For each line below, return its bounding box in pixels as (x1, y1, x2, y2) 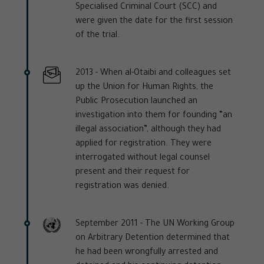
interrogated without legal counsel (75, 154, 210, 164)
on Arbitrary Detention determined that (75, 234, 230, 244)
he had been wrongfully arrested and (75, 248, 218, 258)
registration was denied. (75, 182, 169, 192)
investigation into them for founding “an (75, 111, 232, 121)
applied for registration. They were (75, 140, 212, 150)
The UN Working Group (143, 220, 235, 230)
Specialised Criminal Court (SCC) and (75, 3, 217, 13)
